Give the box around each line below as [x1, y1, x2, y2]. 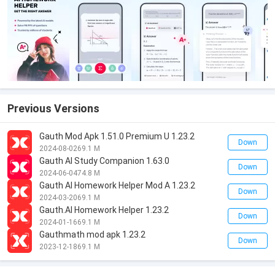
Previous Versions [7, 102, 99, 115]
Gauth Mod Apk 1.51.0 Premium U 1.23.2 [39, 131, 195, 141]
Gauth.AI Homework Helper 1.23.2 [39, 205, 169, 215]
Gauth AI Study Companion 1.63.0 [39, 156, 169, 166]
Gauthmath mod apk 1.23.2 [39, 230, 145, 239]
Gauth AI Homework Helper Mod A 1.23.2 [39, 180, 195, 190]
